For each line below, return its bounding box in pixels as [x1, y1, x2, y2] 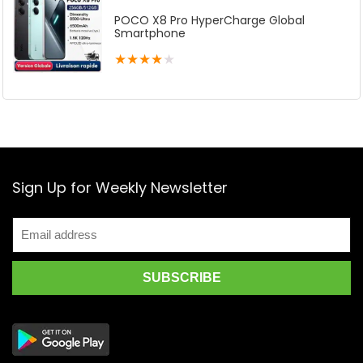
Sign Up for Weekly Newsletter [12, 177, 228, 199]
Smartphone [114, 25, 186, 42]
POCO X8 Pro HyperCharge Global [114, 12, 305, 29]
